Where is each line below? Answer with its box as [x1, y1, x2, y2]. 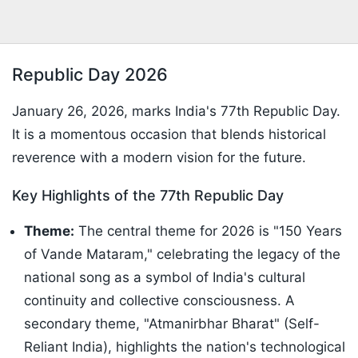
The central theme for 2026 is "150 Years [74, 223, 342, 240]
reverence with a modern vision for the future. [12, 149, 306, 166]
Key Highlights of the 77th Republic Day [12, 187, 284, 205]
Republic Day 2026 [12, 64, 168, 86]
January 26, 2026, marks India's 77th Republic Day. [12, 103, 340, 120]
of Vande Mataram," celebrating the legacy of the [24, 246, 340, 263]
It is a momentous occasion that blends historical [12, 126, 326, 143]
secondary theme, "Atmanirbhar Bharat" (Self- [24, 316, 320, 332]
